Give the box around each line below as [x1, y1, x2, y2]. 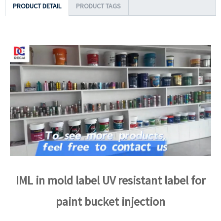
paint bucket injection [56, 194, 165, 210]
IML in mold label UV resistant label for [16, 173, 205, 188]
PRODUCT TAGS [76, 1, 121, 10]
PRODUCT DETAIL [13, 1, 61, 10]
